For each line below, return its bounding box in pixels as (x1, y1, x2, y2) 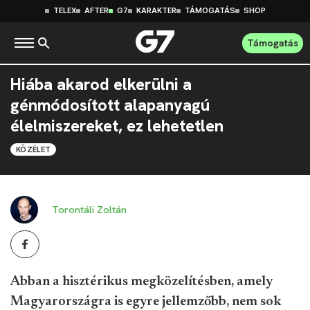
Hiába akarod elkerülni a (10, 74, 192, 95)
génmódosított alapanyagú (10, 95, 210, 116)
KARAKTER (136, 6, 176, 15)
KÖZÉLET (16, 145, 51, 154)
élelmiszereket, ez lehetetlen (10, 116, 224, 136)
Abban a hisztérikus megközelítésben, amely (10, 275, 273, 289)
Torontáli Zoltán (52, 203, 127, 216)
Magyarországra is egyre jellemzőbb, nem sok (10, 295, 282, 309)
